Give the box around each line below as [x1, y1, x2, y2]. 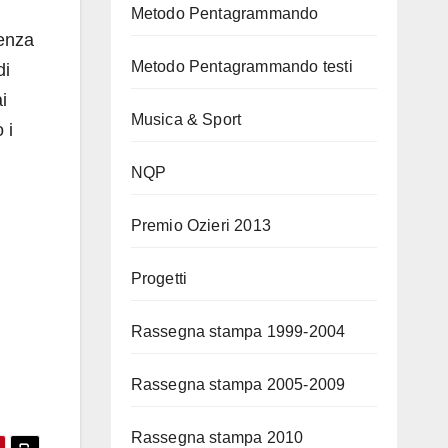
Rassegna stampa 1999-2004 [130, 323, 346, 340]
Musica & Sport [130, 111, 242, 128]
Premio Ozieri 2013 [130, 217, 272, 234]
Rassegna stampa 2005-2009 [130, 376, 346, 393]
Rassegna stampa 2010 [130, 429, 304, 446]
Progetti [130, 270, 188, 287]
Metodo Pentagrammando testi [130, 58, 353, 75]
